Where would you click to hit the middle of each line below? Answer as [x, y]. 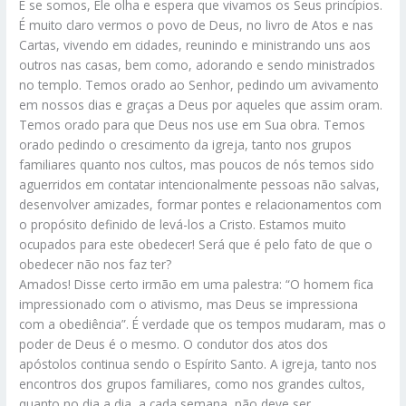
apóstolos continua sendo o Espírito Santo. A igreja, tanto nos [198, 363]
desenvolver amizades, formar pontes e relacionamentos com [201, 204]
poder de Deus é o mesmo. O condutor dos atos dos [174, 343]
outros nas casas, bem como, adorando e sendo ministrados [198, 64]
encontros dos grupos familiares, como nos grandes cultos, [193, 383]
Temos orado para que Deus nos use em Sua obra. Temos [193, 124]
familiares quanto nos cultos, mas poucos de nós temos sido [197, 164]
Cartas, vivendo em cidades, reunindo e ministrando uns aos [195, 44]
